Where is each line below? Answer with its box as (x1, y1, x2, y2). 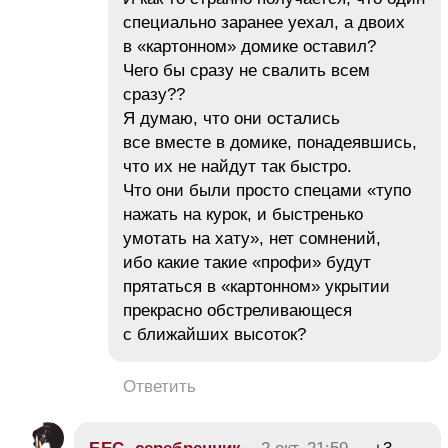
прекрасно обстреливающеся (123, 301, 352, 321)
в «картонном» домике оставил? (123, 37, 376, 57)
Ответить (123, 377, 196, 397)
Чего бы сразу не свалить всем (123, 61, 370, 81)
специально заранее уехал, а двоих (123, 13, 405, 33)
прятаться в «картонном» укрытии (123, 277, 390, 297)
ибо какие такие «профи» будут (123, 253, 371, 273)
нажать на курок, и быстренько (123, 205, 363, 225)
